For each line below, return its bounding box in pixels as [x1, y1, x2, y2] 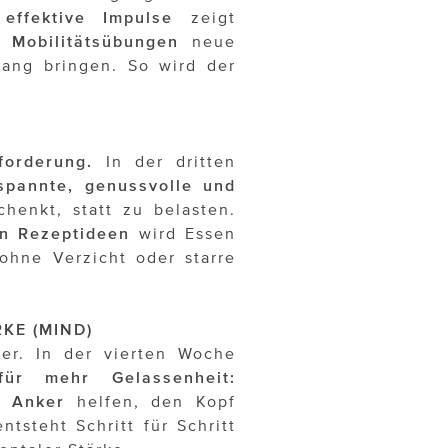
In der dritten [93, 152, 237, 171]
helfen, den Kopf [64, 392, 236, 411]
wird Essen [130, 224, 236, 243]
